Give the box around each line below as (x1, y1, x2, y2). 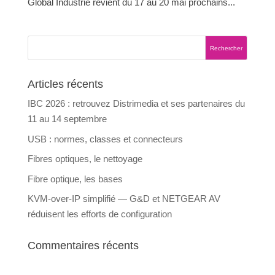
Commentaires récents (27, 239, 139, 252)
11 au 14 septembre (27, 114, 107, 125)
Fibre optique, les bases (27, 173, 123, 184)
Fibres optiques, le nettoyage (27, 153, 142, 165)
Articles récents (27, 78, 103, 91)
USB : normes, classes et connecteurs (27, 133, 183, 144)
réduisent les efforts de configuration (27, 209, 172, 220)
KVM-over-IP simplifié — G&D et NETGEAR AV (27, 193, 220, 204)
